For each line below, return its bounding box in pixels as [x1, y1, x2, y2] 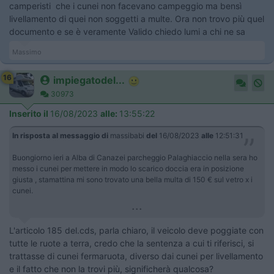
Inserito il [9, 108, 50, 119]
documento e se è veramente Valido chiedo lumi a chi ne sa [9, 26, 248, 37]
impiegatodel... [53, 74, 125, 86]
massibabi [108, 131, 146, 140]
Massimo [12, 48, 42, 56]
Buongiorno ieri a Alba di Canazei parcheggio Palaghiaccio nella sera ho [12, 153, 257, 162]
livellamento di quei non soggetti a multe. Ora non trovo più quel [9, 13, 264, 24]
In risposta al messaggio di [12, 131, 108, 140]
